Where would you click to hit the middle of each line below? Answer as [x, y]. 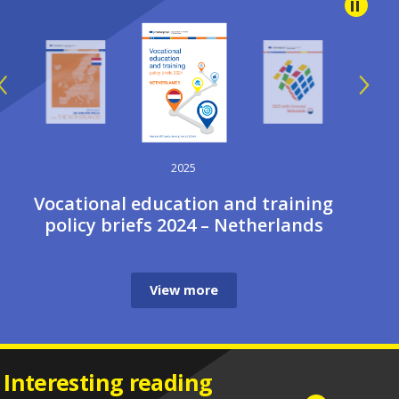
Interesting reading [108, 382]
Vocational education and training [184, 203]
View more [183, 289]
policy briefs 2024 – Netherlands [183, 224]
